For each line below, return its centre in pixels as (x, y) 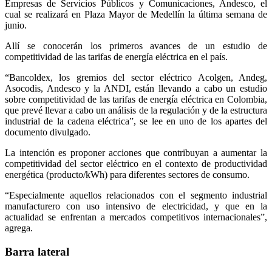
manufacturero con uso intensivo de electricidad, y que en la (136, 206)
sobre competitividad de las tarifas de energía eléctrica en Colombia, (136, 99)
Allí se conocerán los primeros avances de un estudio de (136, 46)
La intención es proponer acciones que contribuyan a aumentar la (136, 152)
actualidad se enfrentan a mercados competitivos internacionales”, (136, 217)
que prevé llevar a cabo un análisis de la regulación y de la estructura (136, 110)
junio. (16, 25)
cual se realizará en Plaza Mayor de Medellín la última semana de (136, 14)
